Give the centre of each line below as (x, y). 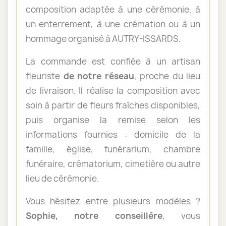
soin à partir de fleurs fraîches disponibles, (113, 105)
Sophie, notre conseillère (94, 215)
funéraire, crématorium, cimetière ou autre (113, 163)
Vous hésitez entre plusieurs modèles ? (113, 201)
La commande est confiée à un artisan (113, 61)
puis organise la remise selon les (113, 120)
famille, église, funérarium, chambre (113, 149)
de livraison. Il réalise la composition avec (113, 90)
